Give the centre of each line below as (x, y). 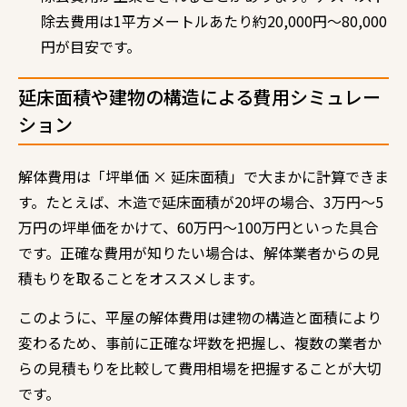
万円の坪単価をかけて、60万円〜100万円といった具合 (198, 227)
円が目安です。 (91, 46)
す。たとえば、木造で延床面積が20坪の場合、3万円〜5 (201, 201)
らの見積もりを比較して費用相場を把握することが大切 (200, 367)
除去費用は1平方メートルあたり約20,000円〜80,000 (214, 20)
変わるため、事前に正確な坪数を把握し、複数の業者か (200, 342)
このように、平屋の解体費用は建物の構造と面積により (200, 317)
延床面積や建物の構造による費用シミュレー (199, 96)
